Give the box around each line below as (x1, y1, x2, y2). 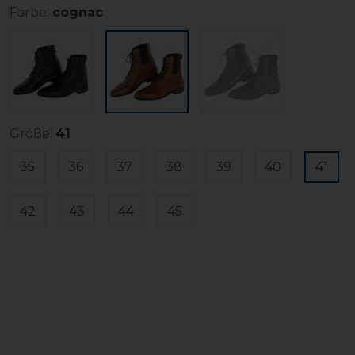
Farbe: (10, 5, 49, 20)
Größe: (10, 126, 52, 141)
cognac (52, 5, 103, 20)
